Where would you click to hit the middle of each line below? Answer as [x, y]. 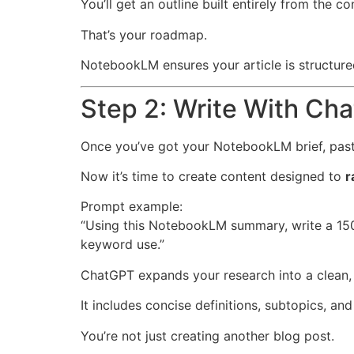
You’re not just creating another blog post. [207, 335]
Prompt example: [132, 207]
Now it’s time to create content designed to [213, 176]
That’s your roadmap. [144, 34]
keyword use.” [122, 245]
